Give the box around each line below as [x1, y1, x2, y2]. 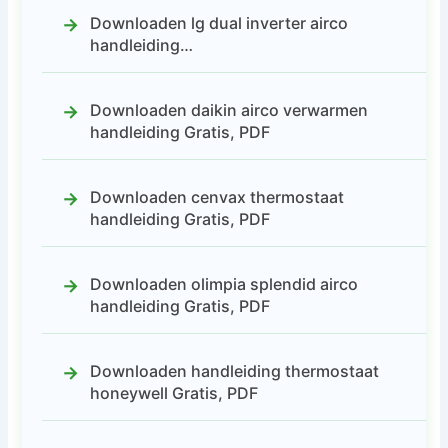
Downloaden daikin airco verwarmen [90, 99, 369, 120]
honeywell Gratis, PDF [90, 382, 259, 403]
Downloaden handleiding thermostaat [90, 360, 380, 381]
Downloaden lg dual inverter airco [90, 12, 349, 33]
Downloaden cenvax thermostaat [90, 186, 345, 207]
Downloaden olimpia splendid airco [90, 273, 359, 294]
